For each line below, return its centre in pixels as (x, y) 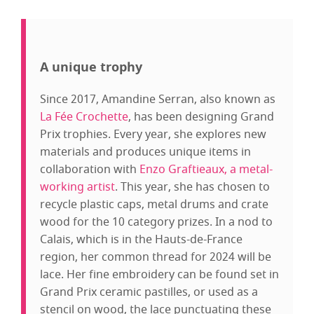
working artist (77, 187)
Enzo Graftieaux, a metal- (206, 169)
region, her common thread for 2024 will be (156, 257)
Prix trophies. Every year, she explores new (153, 134)
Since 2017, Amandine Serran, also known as (158, 99)
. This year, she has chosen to (192, 187)
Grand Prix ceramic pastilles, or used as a (149, 292)
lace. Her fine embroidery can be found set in (159, 274)
